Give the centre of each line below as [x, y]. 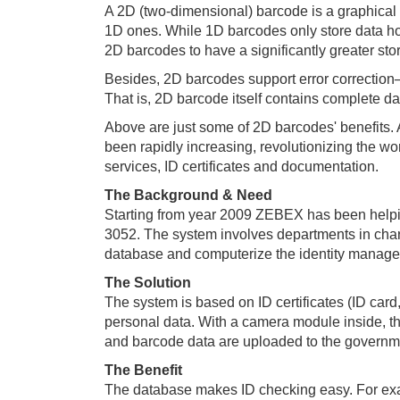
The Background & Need [188, 196]
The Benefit [143, 371]
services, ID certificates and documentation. [242, 167]
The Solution [148, 283]
